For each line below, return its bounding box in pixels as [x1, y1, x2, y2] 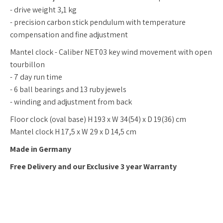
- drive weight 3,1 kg [10, 4, 77, 15]
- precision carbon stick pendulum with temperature [10, 17, 186, 28]
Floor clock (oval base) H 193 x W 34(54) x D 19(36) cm [10, 114, 186, 125]
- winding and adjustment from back [10, 97, 132, 108]
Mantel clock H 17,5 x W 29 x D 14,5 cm [10, 126, 136, 137]
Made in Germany [10, 144, 71, 155]
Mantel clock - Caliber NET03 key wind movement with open [10, 47, 212, 58]
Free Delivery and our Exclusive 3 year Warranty [10, 161, 177, 172]
